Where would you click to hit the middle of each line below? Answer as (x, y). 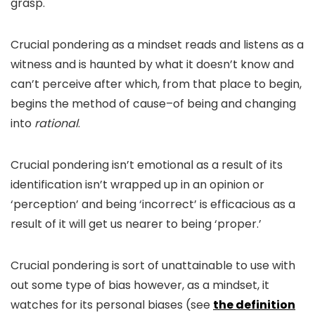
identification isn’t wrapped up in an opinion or (137, 185)
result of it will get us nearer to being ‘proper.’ (136, 224)
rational (56, 123)
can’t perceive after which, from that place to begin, (156, 84)
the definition (254, 305)
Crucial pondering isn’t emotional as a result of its (147, 165)
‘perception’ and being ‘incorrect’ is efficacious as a (153, 204)
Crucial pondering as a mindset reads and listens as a (157, 45)
